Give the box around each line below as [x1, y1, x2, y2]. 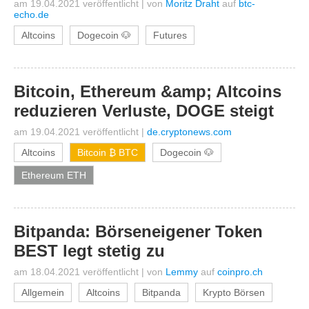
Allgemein [21, 287, 64, 298]
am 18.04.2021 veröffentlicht [14, 266, 139, 277]
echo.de [14, 9, 49, 20]
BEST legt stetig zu [14, 241, 165, 260]
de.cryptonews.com [147, 126, 232, 137]
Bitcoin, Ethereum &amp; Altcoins [14, 82, 281, 101]
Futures [153, 30, 187, 41]
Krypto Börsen [203, 287, 265, 298]
